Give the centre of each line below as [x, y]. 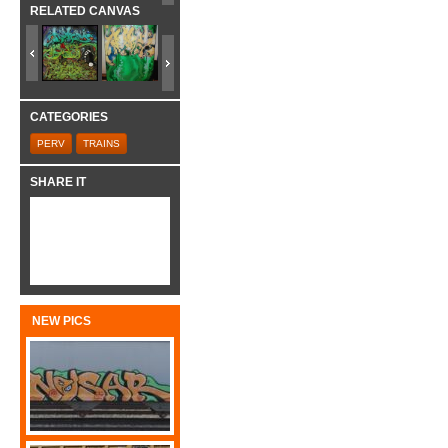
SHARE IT [58, 181]
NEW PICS [61, 320]
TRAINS [101, 143]
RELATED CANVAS [84, 10]
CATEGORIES [69, 117]
